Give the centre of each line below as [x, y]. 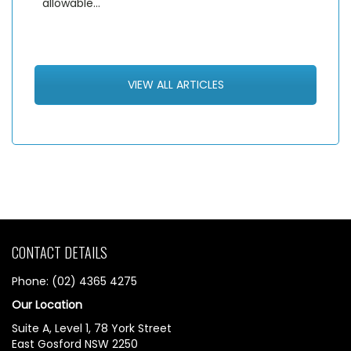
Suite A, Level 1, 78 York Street [92, 329]
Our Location [47, 305]
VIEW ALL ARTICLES [175, 85]
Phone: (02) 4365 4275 [74, 282]
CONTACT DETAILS [60, 253]
